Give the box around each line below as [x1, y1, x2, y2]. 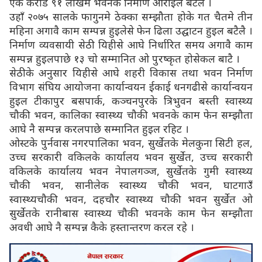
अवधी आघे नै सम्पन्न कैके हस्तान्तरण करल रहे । [9, 219, 194, 234]
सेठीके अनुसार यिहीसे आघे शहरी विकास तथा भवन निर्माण [9, 65, 253, 80]
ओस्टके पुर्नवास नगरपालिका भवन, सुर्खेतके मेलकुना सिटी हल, [9, 135, 253, 150]
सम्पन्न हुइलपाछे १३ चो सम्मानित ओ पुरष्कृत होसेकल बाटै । [9, 51, 240, 65]
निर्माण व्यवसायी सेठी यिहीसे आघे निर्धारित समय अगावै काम [9, 37, 253, 51]
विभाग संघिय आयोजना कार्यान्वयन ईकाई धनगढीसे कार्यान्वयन [9, 79, 253, 94]
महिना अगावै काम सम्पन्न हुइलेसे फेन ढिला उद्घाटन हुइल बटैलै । [9, 23, 253, 37]
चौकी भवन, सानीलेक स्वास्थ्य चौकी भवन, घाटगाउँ [9, 177, 253, 192]
